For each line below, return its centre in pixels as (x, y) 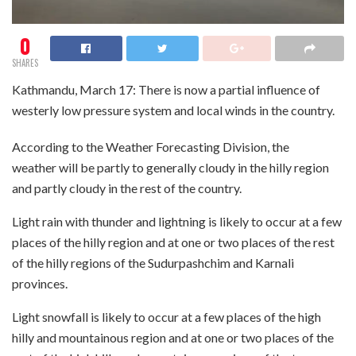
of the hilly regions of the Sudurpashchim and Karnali (153, 263)
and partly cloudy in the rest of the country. (127, 188)
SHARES (25, 63)
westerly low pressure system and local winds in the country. (173, 110)
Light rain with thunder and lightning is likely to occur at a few (177, 222)
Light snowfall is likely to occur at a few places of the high (166, 317)
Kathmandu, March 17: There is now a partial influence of (166, 90)
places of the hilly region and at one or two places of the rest (173, 242)
